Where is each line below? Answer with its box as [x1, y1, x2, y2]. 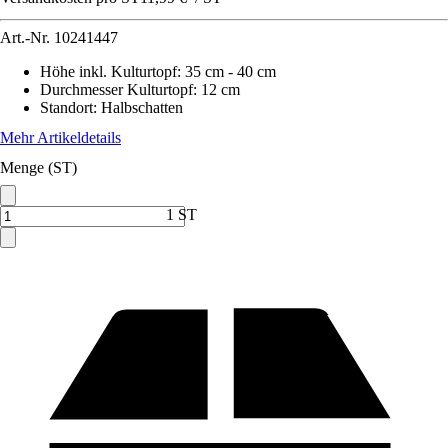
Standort [40, 99, 93, 116]
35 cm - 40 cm [185, 63, 276, 80]
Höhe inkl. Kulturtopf [40, 63, 177, 80]
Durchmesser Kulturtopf [40, 81, 193, 98]
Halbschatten [101, 99, 183, 116]
